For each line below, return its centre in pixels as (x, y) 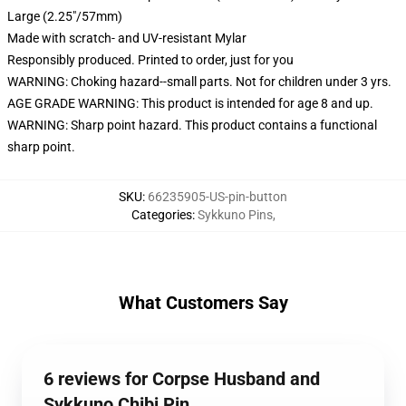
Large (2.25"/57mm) (65, 16)
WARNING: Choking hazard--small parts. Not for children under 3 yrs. (199, 82)
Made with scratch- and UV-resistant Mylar (127, 38)
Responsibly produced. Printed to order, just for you (150, 60)
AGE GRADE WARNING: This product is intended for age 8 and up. (190, 103)
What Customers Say (203, 303)
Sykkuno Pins (235, 215)
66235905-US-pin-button (217, 197)
